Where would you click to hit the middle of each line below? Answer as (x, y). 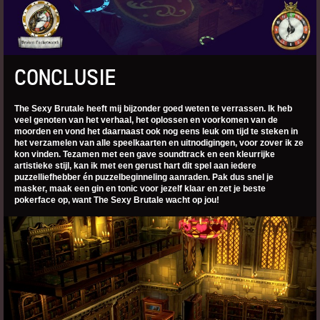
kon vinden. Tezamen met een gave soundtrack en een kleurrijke (145, 155)
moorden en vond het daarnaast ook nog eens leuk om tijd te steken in (156, 132)
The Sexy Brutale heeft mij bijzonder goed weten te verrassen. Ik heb (153, 109)
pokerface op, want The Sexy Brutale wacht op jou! (117, 200)
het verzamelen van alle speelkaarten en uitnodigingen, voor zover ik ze (159, 143)
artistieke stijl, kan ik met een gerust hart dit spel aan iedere (135, 166)
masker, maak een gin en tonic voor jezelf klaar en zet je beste (140, 189)
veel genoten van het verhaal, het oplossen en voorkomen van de (146, 120)
